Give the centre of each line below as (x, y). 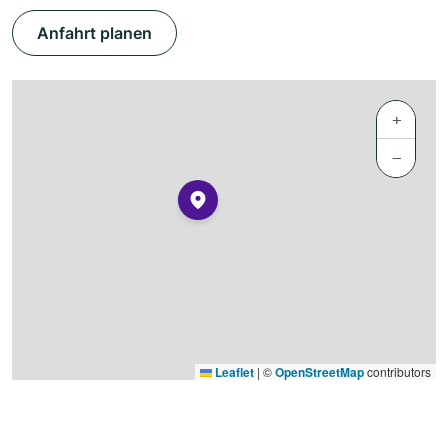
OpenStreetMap (319, 372)
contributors (397, 372)
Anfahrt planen (94, 33)
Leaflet (233, 372)
